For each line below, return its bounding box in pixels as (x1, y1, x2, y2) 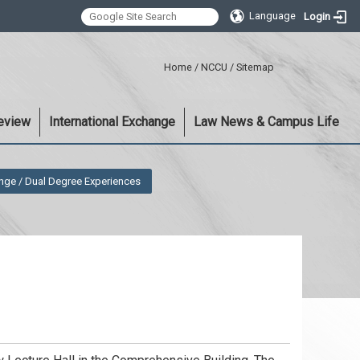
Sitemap (236, 61, 274, 73)
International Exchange (49, 114, 175, 129)
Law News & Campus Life (194, 114, 339, 129)
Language (249, 10, 297, 22)
